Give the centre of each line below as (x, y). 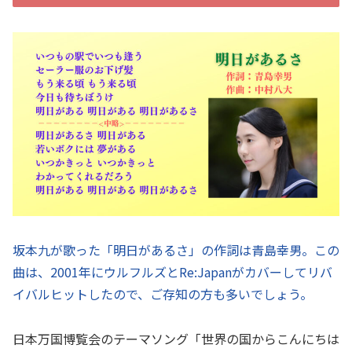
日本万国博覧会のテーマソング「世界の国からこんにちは (176, 338)
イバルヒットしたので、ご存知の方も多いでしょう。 (163, 294)
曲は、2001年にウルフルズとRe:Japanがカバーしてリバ (172, 272)
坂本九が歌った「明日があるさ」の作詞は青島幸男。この (176, 250)
